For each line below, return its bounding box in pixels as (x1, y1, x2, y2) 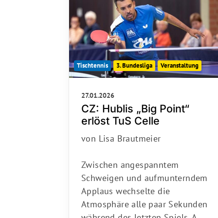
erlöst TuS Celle (81, 111, 160, 124)
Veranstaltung (161, 58, 199, 67)
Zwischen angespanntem (81, 156, 179, 167)
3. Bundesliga (116, 58, 152, 67)
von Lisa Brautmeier (81, 129, 161, 141)
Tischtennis (77, 58, 108, 67)
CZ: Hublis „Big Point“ (81, 99, 189, 112)
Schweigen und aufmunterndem (81, 169, 208, 181)
